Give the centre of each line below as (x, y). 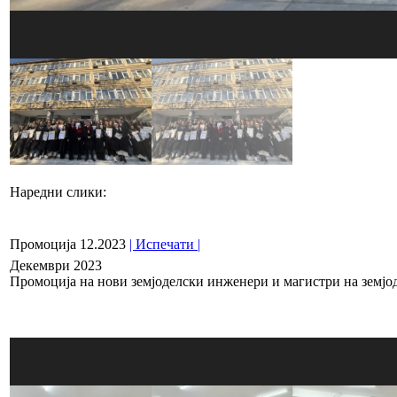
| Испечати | (165, 245)
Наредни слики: (58, 191)
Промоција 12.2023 (68, 245)
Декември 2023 (56, 266)
